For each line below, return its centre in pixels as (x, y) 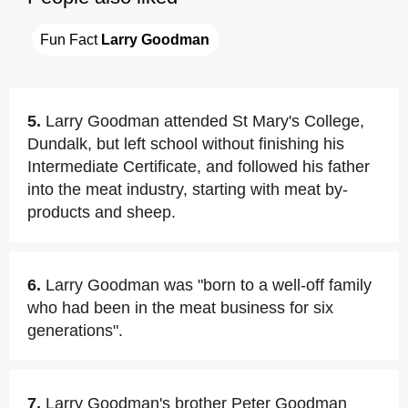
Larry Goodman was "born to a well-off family (209, 285)
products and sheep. (102, 212)
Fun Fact (71, 40)
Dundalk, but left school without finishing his (186, 144)
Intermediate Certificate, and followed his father (199, 167)
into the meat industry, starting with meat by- (188, 189)
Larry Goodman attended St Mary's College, (205, 121)
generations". (75, 331)
